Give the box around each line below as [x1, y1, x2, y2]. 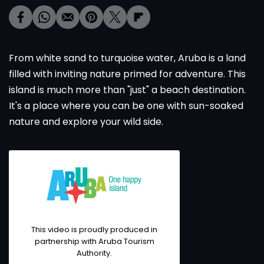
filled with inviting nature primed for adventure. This [9, 67, 246, 81]
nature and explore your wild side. [9, 115, 163, 128]
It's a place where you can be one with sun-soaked [9, 99, 243, 113]
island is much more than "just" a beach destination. [9, 83, 246, 97]
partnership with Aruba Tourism [34, 236, 154, 247]
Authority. [77, 247, 112, 259]
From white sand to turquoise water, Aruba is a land [9, 51, 246, 65]
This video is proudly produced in [31, 224, 157, 236]
